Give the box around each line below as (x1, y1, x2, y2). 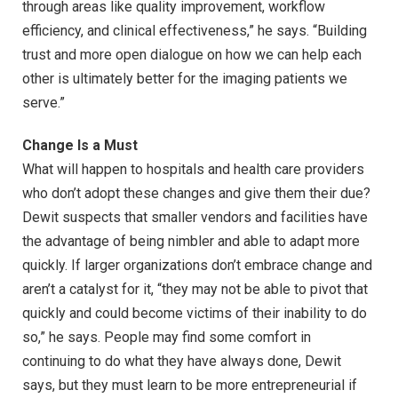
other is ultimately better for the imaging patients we (22, 69, 347, 87)
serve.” (22, 93, 65, 111)
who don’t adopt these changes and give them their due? (22, 184, 370, 202)
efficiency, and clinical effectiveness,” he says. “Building (22, 21, 367, 39)
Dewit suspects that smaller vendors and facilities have (22, 208, 368, 226)
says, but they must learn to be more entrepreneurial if (22, 376, 357, 394)
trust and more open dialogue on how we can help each (22, 45, 362, 63)
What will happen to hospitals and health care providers (22, 160, 364, 178)
